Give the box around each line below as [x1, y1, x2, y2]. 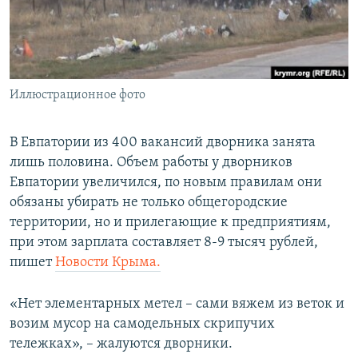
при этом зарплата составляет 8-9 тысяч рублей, [10, 235, 318, 251]
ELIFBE [29, 66, 59, 78]
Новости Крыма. [55, 255, 161, 271]
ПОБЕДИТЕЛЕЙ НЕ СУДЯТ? [29, 9, 149, 21]
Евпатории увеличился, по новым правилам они [10, 175, 322, 191]
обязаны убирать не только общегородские [10, 195, 288, 211]
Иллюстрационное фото [10, 89, 145, 102]
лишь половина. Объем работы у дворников [10, 155, 292, 171]
